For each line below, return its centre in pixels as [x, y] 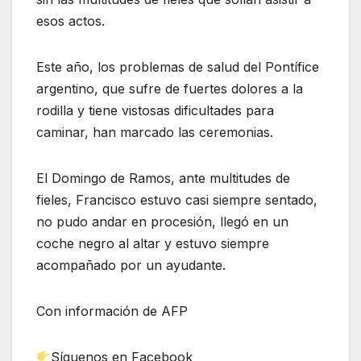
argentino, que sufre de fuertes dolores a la [170, 88]
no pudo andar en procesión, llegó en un [162, 221]
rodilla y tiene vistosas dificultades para [155, 110]
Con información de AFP [112, 311]
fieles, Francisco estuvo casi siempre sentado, [177, 199]
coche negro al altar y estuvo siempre [153, 243]
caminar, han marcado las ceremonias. [155, 132]
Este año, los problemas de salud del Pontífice [178, 66]
